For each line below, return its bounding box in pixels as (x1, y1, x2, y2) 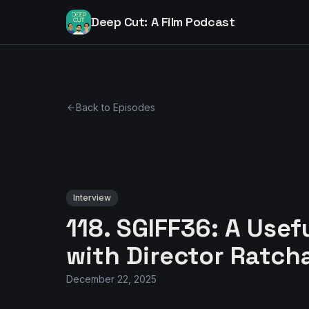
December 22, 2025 (66, 273, 157, 285)
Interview (73, 192, 111, 203)
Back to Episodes (76, 101, 155, 113)
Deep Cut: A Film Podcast (91, 14, 235, 30)
